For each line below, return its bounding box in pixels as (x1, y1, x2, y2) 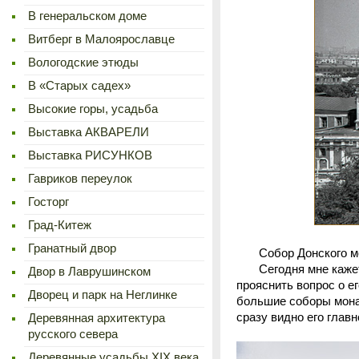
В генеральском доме (28, 10, 147, 22)
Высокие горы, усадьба (28, 103, 158, 115)
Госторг (28, 196, 69, 208)
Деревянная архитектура (28, 312, 165, 325)
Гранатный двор (28, 242, 116, 255)
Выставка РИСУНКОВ (28, 149, 152, 162)
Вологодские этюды (28, 56, 139, 69)
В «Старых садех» (28, 79, 131, 92)
